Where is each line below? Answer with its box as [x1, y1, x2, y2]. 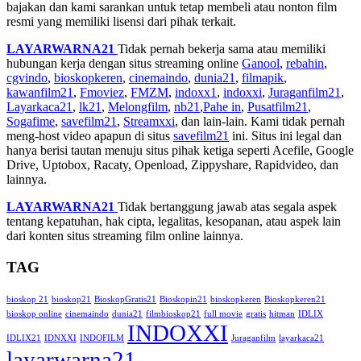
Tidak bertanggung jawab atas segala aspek [118, 199, 337, 214]
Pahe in [203, 99, 241, 114]
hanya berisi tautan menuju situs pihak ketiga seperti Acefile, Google [6, 143, 354, 157]
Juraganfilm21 [268, 85, 341, 99]
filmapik [242, 70, 284, 85]
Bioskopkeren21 [264, 295, 326, 305]
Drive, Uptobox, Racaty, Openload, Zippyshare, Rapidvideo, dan [6, 157, 338, 172]
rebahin [286, 56, 324, 70]
